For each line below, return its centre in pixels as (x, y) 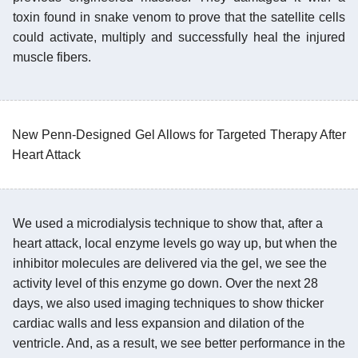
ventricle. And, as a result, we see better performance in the (179, 343)
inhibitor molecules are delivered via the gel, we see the (170, 263)
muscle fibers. (52, 57)
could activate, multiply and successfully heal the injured (179, 37)
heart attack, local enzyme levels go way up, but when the (175, 243)
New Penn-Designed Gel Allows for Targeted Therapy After (179, 134)
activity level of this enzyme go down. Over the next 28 (165, 283)
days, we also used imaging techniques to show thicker (168, 303)
